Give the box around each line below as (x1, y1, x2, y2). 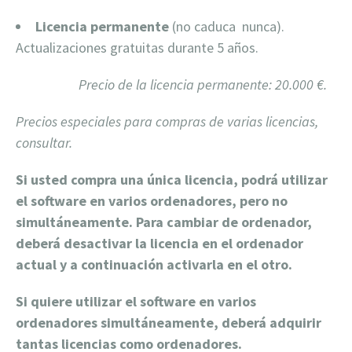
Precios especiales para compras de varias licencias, (16, 112, 318, 130)
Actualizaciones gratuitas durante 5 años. (16, 38, 258, 57)
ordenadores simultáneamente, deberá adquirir (16, 313, 321, 332)
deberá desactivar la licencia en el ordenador (16, 234, 303, 252)
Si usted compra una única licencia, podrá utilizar (16, 170, 328, 189)
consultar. (16, 134, 75, 152)
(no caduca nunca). (169, 17, 284, 35)
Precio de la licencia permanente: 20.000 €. (79, 75, 330, 93)
